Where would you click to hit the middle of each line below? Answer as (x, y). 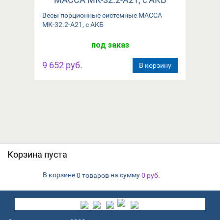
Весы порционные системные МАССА (102, 15)
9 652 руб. (62, 65)
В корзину (155, 65)
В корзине (60, 175)
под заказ (110, 45)
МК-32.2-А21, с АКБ (73, 24)
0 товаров (93, 175)
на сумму (125, 175)
